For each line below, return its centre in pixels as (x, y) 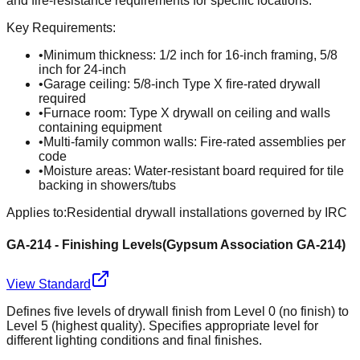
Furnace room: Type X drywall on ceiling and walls (187, 113)
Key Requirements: (61, 28)
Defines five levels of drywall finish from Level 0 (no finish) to (178, 311)
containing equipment (100, 128)
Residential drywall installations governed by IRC (207, 213)
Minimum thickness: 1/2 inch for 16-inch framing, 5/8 (190, 55)
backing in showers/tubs (107, 186)
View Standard (49, 284)
